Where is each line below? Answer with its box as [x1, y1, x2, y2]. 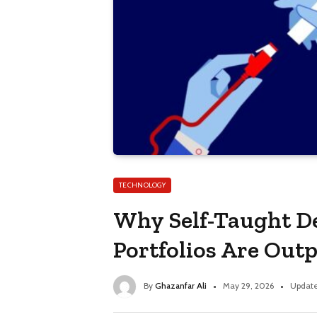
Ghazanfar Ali [155, 280, 207, 292]
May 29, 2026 [223, 280, 274, 292]
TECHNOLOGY [119, 180, 166, 190]
